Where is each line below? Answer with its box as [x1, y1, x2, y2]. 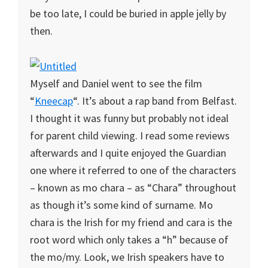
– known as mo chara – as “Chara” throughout [30, 181, 236, 194]
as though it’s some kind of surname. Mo [30, 198, 213, 212]
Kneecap [35, 94, 73, 108]
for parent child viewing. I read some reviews [30, 129, 230, 142]
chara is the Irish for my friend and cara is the [30, 215, 232, 229]
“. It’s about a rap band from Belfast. [73, 94, 237, 108]
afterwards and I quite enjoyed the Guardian [30, 146, 226, 160]
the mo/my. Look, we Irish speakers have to [30, 250, 224, 264]
